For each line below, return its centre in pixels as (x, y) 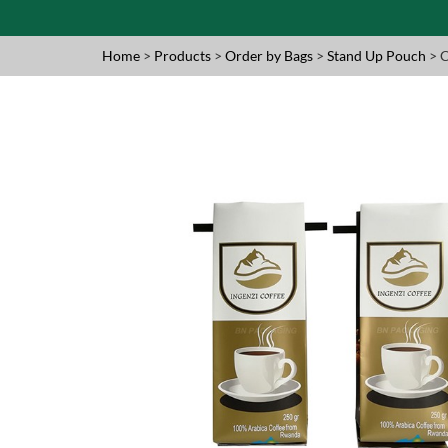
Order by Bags (270, 55)
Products (182, 55)
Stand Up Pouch (378, 55)
